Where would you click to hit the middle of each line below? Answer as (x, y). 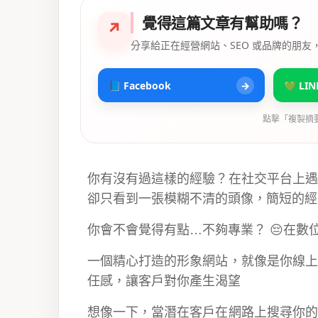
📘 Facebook (140, 85)
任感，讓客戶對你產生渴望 (164, 281)
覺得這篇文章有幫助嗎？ (223, 23)
